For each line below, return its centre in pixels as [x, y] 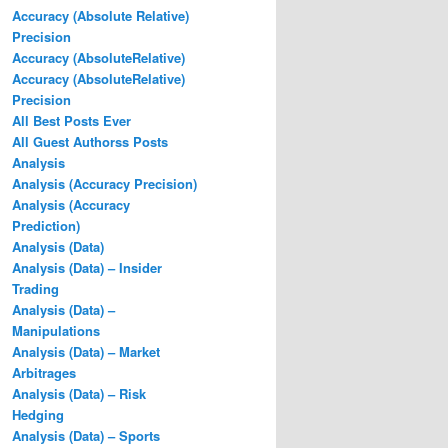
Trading [35, 288]
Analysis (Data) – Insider [87, 267]
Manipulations [56, 330]
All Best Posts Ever [71, 120]
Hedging [38, 414]
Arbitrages [44, 372]
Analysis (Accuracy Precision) [104, 183]
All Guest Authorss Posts [90, 141]
